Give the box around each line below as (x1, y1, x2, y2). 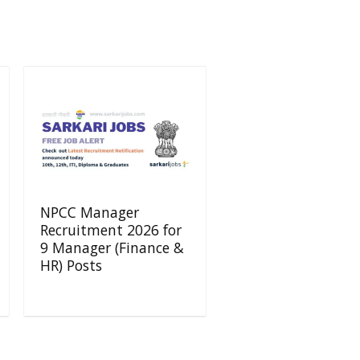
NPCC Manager (40, 202, 140, 223)
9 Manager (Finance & (40, 238, 185, 258)
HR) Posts (40, 256, 103, 276)
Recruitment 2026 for (40, 220, 182, 240)
